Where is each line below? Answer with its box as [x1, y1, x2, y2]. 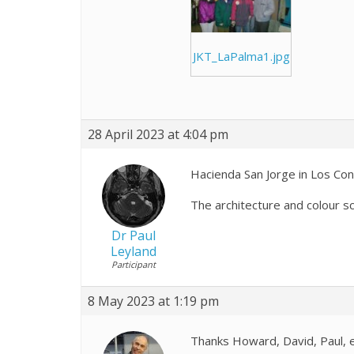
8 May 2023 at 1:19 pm [88, 292, 219, 311]
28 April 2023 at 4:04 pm [88, 126, 228, 144]
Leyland [110, 243, 156, 261]
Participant [111, 258, 156, 271]
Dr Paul [111, 227, 156, 245]
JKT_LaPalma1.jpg [192, 48, 290, 65]
